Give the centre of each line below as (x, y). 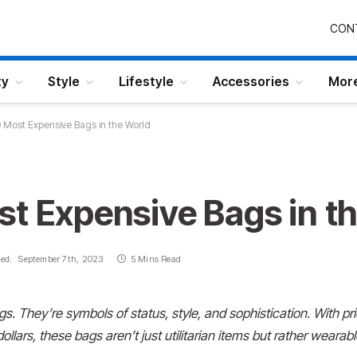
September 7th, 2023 (61, 259)
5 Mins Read (156, 259)
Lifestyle (146, 81)
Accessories (251, 81)
